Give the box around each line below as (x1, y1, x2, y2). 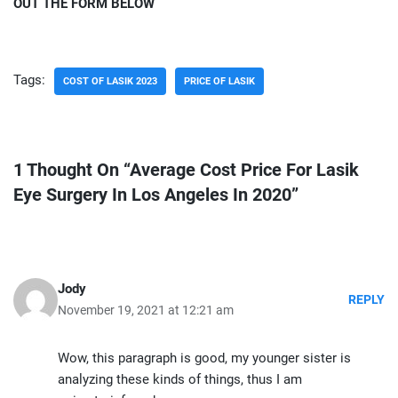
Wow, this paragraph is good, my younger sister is (58, 350, 351, 366)
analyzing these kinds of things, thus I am (58, 371, 302, 387)
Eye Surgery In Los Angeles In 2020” (13, 184, 298, 205)
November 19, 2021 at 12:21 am (58, 303, 234, 317)
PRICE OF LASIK (184, 76, 255, 87)
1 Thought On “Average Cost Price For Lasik (13, 159, 359, 180)
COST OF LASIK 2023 (63, 76, 157, 87)
